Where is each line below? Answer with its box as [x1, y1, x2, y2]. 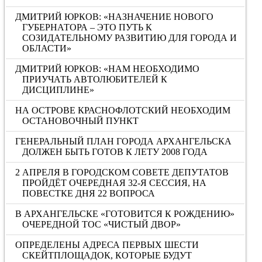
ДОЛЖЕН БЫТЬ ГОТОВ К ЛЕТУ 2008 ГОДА [22, 147, 208, 157]
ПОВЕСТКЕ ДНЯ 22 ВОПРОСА [22, 188, 155, 198]
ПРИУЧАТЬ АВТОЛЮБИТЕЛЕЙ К [22, 74, 167, 84]
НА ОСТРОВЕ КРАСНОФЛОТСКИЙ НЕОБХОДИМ [15, 105, 231, 115]
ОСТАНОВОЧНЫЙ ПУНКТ [22, 116, 139, 126]
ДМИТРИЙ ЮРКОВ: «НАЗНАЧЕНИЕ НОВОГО [15, 12, 214, 22]
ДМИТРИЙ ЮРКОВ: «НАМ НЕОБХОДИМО [15, 64, 200, 74]
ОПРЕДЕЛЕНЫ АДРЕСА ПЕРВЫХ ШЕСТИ [15, 240, 199, 250]
